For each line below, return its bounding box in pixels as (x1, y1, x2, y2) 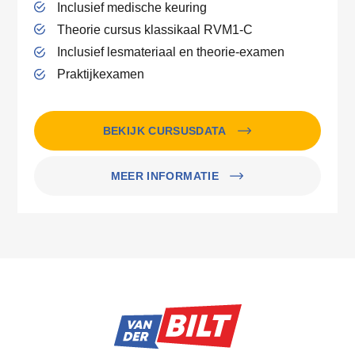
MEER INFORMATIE (110, 169, 219, 182)
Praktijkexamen (56, 67, 144, 82)
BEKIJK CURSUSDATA (102, 124, 227, 137)
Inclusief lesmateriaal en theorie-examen (56, 44, 284, 59)
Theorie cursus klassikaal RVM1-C (56, 21, 253, 36)
